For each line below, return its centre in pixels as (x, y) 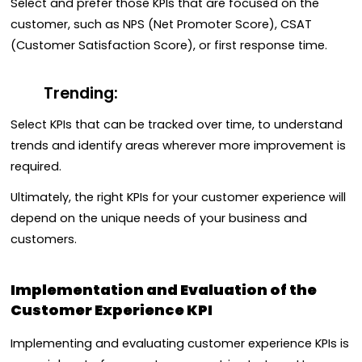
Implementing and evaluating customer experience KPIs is (180, 343)
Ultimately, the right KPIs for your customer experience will (178, 198)
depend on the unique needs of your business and (159, 219)
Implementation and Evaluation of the (164, 289)
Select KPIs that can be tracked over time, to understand (177, 124)
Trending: (80, 93)
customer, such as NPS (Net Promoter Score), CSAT (161, 25)
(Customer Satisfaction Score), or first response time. (169, 46)
